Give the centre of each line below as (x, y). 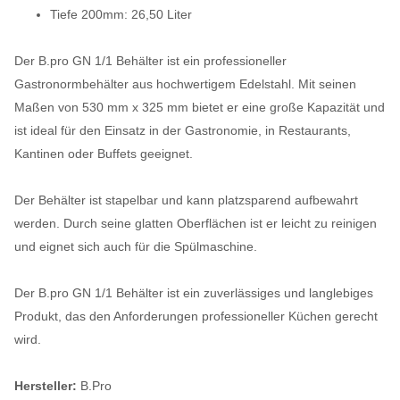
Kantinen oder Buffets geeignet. (104, 153)
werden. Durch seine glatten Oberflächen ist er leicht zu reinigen (196, 223)
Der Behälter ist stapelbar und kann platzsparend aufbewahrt (186, 200)
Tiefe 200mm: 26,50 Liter (121, 14)
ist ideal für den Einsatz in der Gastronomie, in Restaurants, (183, 130)
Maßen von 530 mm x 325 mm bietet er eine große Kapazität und (200, 107)
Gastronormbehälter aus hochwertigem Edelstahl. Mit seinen (185, 83)
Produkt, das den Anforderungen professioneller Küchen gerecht (196, 316)
